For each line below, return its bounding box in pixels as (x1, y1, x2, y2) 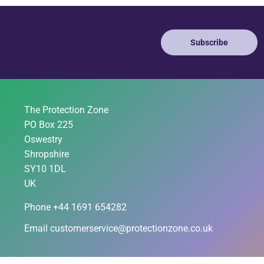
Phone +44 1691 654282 (24, 202, 127, 213)
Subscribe (190, 38, 229, 48)
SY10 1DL (24, 163, 67, 175)
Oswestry (24, 134, 63, 146)
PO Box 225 (24, 119, 74, 131)
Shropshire (24, 148, 70, 160)
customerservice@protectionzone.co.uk (50, 223, 213, 235)
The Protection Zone (24, 104, 109, 116)
